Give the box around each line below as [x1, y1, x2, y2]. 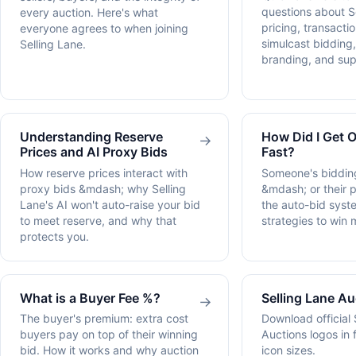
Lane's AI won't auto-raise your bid [20, 197, 200, 211]
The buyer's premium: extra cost [20, 311, 188, 326]
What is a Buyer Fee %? [20, 289, 161, 306]
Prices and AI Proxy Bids [20, 144, 168, 161]
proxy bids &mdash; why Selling [20, 181, 186, 195]
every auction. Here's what [20, 6, 158, 20]
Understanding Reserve [20, 129, 163, 145]
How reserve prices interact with [20, 165, 188, 180]
